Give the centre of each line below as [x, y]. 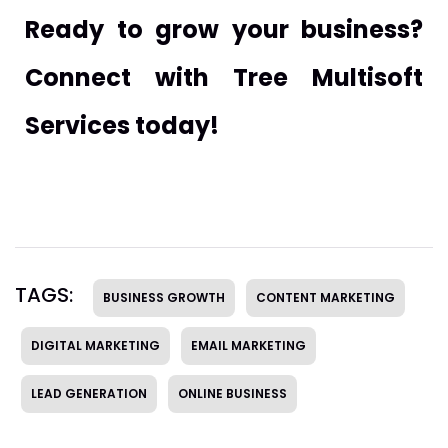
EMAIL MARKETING [248, 346]
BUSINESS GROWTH [164, 298]
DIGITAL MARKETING [95, 346]
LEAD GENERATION [89, 394]
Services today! [122, 126]
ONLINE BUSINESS [232, 394]
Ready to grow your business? [224, 30]
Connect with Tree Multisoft [224, 78]
